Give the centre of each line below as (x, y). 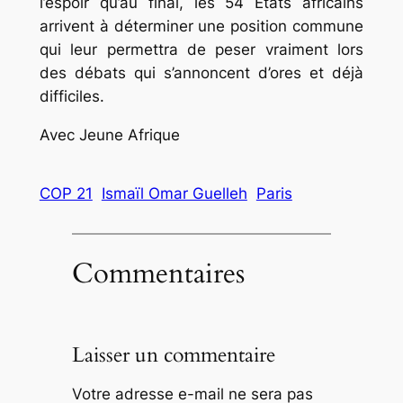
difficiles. (72, 96)
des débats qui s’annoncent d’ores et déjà (201, 72)
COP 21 (66, 193)
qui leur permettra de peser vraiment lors (201, 49)
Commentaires (158, 274)
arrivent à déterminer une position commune (201, 26)
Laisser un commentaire (173, 355)
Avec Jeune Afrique (109, 134)
